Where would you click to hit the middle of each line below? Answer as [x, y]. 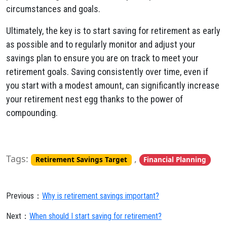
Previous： [24, 196]
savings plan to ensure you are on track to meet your [102, 58]
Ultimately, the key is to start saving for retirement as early [113, 31]
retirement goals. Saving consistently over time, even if [107, 72]
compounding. [32, 113]
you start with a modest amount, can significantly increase [113, 85]
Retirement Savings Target [81, 160]
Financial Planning [175, 160]
